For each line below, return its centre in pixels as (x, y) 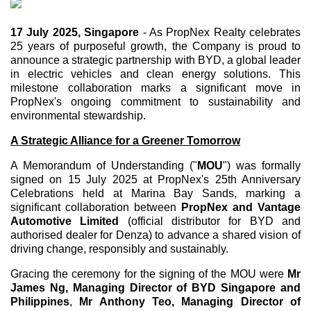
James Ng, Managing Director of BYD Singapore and (155, 288)
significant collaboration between (96, 207)
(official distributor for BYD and (210, 221)
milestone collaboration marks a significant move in (155, 88)
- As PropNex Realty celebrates (220, 32)
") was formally (262, 166)
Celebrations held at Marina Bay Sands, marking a (155, 193)
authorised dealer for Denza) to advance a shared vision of (155, 235)
